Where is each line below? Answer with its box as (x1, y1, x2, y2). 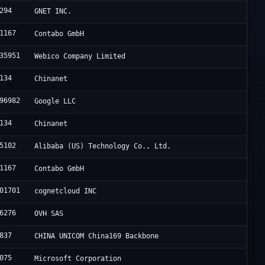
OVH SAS (34, 209, 64, 218)
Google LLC (34, 97, 76, 106)
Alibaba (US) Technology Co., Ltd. (34, 142, 172, 151)
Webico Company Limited (34, 52, 126, 61)
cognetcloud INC (34, 187, 97, 196)
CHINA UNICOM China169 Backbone (34, 232, 159, 241)
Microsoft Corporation (34, 254, 122, 263)
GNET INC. (34, 7, 72, 16)
